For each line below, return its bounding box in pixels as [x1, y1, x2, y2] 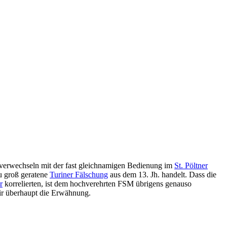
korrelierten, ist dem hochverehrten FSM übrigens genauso [3, 179, 192, 188]
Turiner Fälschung [50, 170, 108, 179]
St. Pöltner [174, 161, 208, 170]
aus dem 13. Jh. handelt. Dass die [108, 170, 216, 179]
